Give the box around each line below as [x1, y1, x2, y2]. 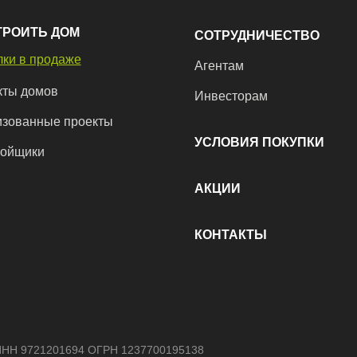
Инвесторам [194, 89, 268, 103]
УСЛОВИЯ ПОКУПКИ [194, 135, 324, 149]
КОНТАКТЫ [194, 228, 267, 241]
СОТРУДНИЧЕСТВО [194, 29, 320, 42]
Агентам [194, 59, 244, 73]
